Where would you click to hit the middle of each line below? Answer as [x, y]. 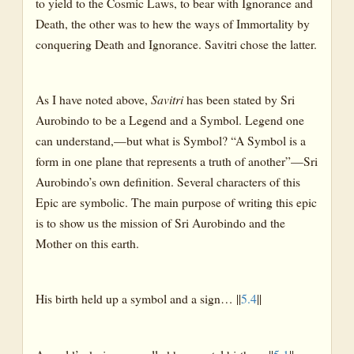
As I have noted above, [93, 100]
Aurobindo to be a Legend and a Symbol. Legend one [170, 120]
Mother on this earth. [87, 243]
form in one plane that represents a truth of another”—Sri [177, 161]
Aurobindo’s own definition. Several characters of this [168, 182]
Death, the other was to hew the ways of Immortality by [173, 23]
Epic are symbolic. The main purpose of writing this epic [176, 202]
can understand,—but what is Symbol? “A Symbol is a [171, 141]
